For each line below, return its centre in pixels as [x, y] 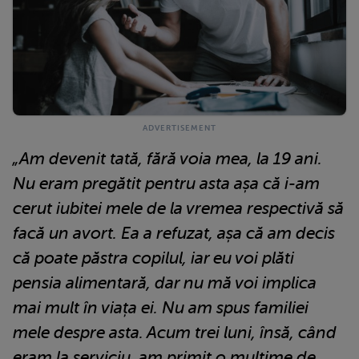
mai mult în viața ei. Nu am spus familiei [161, 307]
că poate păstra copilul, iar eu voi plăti [153, 258]
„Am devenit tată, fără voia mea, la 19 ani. [167, 158]
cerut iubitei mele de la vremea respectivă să [178, 208]
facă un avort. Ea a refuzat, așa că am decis [174, 233]
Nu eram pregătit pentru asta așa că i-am [166, 183]
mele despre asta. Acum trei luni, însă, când [175, 332]
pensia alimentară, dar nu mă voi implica [165, 282]
